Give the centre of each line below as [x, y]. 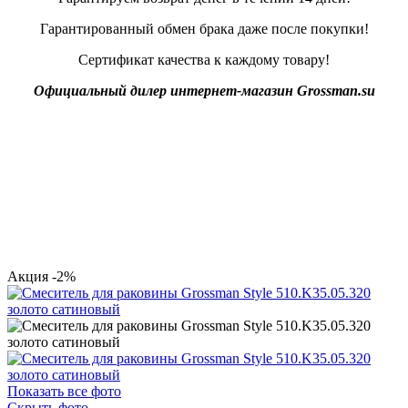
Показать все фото [64, 391]
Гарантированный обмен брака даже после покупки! [204, 28]
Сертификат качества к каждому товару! [204, 59]
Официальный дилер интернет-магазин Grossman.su [204, 90]
